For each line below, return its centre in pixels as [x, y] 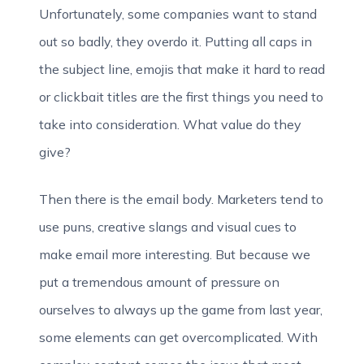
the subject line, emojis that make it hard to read [182, 69]
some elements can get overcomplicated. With [178, 337]
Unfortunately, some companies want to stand [178, 14]
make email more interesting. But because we [175, 254]
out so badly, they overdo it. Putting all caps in [175, 41]
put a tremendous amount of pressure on [159, 282]
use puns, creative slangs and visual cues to [168, 227]
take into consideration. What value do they [170, 124]
